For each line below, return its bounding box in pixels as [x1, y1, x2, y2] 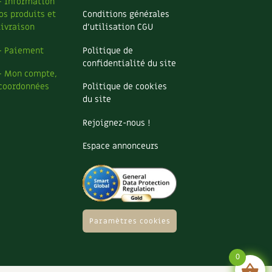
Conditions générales [83, 8, 169, 20]
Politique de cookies [83, 81, 167, 92]
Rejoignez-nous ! [83, 117, 150, 129]
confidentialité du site [83, 57, 176, 69]
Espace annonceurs [83, 140, 158, 152]
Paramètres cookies [89, 216, 171, 226]
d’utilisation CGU [83, 21, 153, 33]
